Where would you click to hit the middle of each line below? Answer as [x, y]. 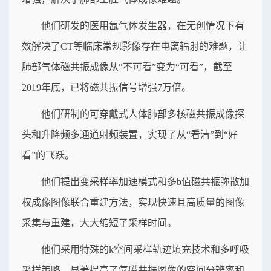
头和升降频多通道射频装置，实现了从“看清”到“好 [130, 134]
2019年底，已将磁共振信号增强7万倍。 [106, 87]
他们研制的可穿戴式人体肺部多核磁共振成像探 [143, 114]
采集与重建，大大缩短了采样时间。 [99, 223]
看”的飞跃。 [48, 155]
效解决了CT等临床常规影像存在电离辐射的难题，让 [135, 46]
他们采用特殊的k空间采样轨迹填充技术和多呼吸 [145, 249]
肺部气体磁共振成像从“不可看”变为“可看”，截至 [127, 67]
